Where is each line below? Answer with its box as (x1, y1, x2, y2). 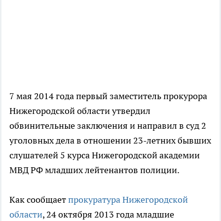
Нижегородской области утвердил (9, 105, 150, 117)
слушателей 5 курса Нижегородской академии (9, 149, 200, 161)
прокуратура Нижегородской (68, 194, 188, 206)
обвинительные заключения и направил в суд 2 (9, 120, 206, 132)
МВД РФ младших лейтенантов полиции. (9, 164, 180, 176)
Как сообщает (9, 194, 68, 206)
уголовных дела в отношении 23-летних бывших (9, 135, 211, 147)
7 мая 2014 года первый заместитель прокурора (9, 90, 207, 102)
